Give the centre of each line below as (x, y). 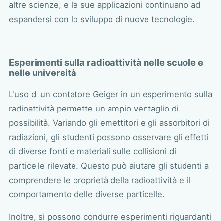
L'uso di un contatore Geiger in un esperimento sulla (110, 94)
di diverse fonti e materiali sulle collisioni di (92, 151)
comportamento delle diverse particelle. (87, 194)
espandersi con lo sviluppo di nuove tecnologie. (102, 19)
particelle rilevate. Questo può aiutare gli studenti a (109, 166)
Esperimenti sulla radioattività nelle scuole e (106, 62)
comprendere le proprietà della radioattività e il (99, 180)
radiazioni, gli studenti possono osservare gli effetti (109, 137)
